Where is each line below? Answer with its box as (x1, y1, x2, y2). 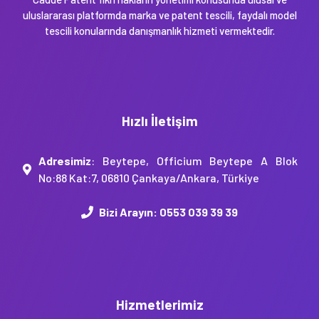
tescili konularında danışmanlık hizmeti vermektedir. (44, 23, 275, 37)
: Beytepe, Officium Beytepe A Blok (91, 154, 298, 168)
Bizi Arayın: (99, 205, 160, 219)
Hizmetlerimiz (115, 296, 204, 313)
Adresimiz (38, 154, 91, 168)
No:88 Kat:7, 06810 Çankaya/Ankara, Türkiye (38, 171, 259, 185)
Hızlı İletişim (121, 113, 198, 130)
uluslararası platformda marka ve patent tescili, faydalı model (22, 8, 297, 21)
